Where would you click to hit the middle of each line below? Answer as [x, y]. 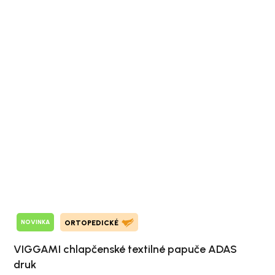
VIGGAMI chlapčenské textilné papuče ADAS [125, 249]
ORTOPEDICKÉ [91, 223]
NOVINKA [35, 222]
